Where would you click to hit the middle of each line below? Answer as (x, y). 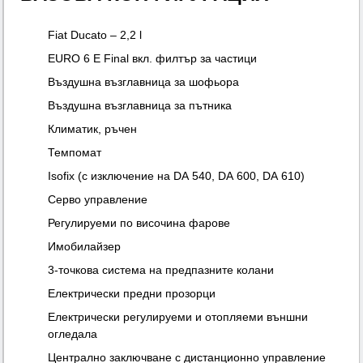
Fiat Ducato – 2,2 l (95, 35)
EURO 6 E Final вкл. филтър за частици (153, 59)
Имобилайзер (85, 247)
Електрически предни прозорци (132, 294)
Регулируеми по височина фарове (139, 223)
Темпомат (75, 153)
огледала (73, 334)
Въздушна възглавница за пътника (140, 106)
